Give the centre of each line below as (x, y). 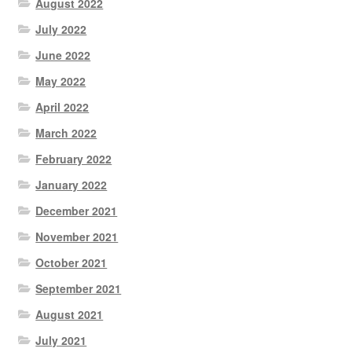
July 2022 (61, 29)
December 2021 (77, 210)
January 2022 (71, 184)
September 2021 (79, 288)
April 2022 (62, 106)
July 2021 (61, 340)
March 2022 (66, 132)
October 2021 (71, 262)
